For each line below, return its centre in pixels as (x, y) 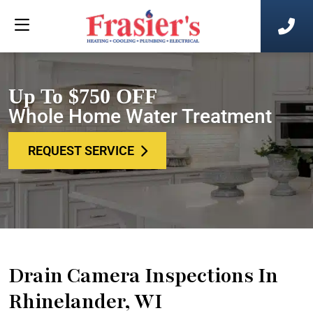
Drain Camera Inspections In (143, 276)
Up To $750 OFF (83, 96)
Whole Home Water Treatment (140, 116)
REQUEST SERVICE (81, 151)
